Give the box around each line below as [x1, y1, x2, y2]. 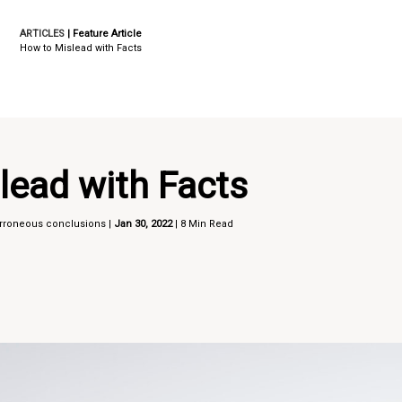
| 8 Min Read [172, 218, 234, 231]
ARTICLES [19, 28, 65, 39]
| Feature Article [64, 28, 142, 39]
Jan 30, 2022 [114, 218, 173, 231]
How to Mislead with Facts [19, 42, 142, 54]
